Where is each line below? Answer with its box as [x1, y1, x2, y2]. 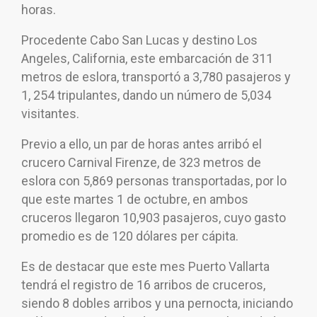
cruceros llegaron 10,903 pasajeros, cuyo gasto [21, 210, 286, 226]
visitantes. [21, 106, 79, 122]
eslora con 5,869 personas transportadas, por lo [21, 173, 287, 189]
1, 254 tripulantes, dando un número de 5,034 [21, 88, 271, 103]
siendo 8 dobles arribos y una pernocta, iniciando [21, 296, 293, 311]
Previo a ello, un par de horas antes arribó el [21, 137, 262, 152]
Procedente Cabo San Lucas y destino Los [21, 33, 258, 48]
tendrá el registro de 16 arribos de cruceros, [21, 277, 265, 293]
